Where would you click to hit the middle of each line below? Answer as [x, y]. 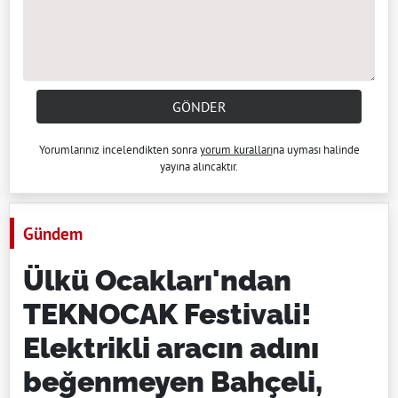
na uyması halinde [316, 150]
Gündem [53, 234]
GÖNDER [199, 107]
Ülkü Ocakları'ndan [157, 281]
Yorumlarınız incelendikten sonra [119, 150]
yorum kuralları [236, 150]
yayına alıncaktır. [199, 167]
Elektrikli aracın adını [171, 348]
